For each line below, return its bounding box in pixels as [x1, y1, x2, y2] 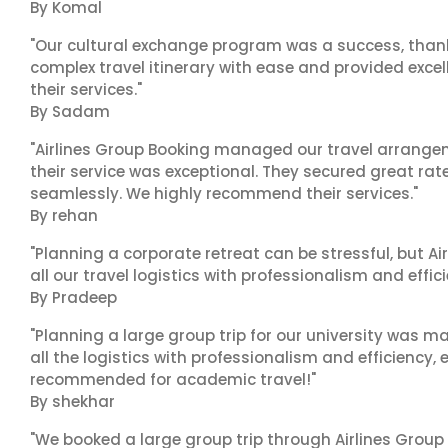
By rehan [30, 205, 98, 226]
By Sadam [30, 101, 110, 122]
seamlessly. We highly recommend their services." [30, 183, 418, 204]
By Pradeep [30, 287, 117, 308]
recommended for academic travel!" [30, 369, 316, 390]
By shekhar [30, 391, 115, 412]
